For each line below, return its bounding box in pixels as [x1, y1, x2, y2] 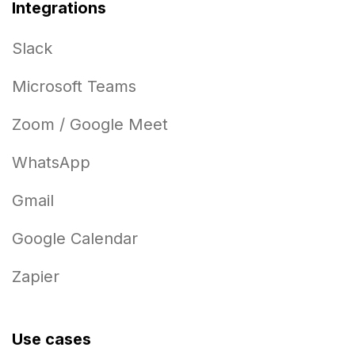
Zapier [12, 267, 59, 286]
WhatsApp [12, 153, 90, 172]
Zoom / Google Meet [12, 115, 168, 134]
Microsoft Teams [12, 77, 136, 96]
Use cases [12, 330, 91, 349]
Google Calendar [12, 229, 138, 248]
